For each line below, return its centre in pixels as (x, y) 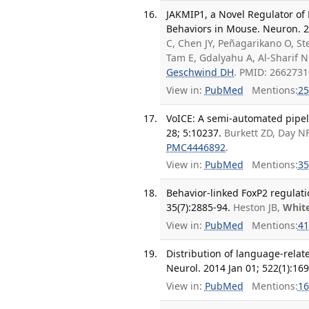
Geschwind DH (200, 72)
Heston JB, (258, 208)
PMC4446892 (196, 147)
